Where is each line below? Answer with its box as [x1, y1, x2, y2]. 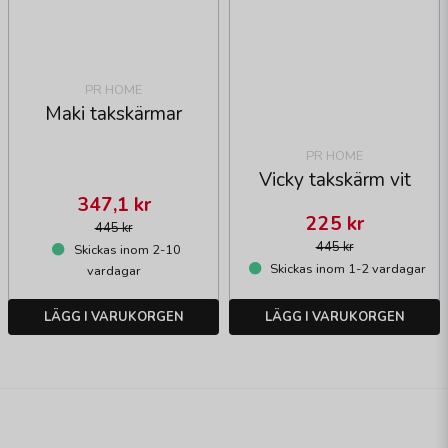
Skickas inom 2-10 [70, 241, 181, 260]
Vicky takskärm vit [258, 167, 411, 194]
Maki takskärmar [45, 101, 182, 128]
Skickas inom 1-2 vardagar [267, 260, 426, 279]
